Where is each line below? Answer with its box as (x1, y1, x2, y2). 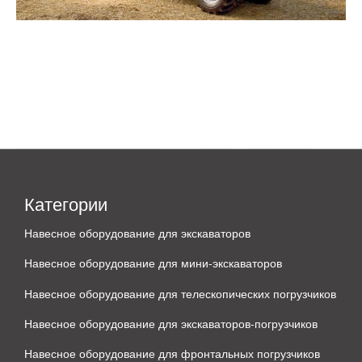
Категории (24, 190, 107, 216)
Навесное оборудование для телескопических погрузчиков (24, 284, 336, 301)
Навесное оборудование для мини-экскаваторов (24, 255, 282, 271)
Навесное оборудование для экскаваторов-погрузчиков (24, 315, 318, 332)
